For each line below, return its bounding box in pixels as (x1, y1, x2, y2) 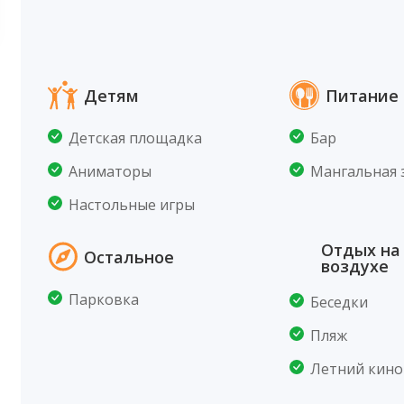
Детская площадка (69, 128, 203, 148)
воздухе (320, 255, 389, 277)
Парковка (69, 289, 140, 309)
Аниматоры (69, 161, 152, 181)
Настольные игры (69, 195, 196, 215)
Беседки (309, 292, 368, 312)
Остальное (84, 245, 175, 268)
